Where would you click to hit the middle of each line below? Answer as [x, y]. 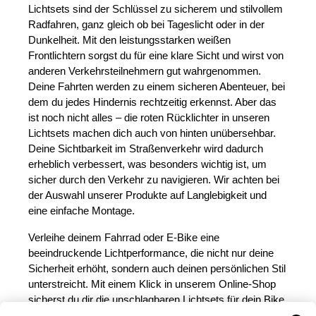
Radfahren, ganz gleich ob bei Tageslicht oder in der [146, 24]
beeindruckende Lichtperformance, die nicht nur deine [151, 253]
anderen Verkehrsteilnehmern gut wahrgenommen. [145, 71]
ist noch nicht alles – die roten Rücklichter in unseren [149, 117]
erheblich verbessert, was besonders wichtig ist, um [147, 164]
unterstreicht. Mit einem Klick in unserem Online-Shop [152, 284]
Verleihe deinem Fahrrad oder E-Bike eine [124, 237]
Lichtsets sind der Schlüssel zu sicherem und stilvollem [156, 9]
